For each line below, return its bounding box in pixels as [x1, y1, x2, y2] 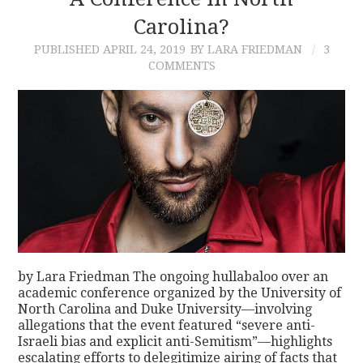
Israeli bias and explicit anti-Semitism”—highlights [18, 334, 333, 350]
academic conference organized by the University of [18, 285, 342, 301]
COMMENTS [147, 58, 216, 72]
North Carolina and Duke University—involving [18, 301, 313, 318]
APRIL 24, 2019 [102, 42, 186, 56]
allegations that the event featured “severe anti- [18, 318, 316, 334]
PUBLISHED [33, 42, 103, 56]
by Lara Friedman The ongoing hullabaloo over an [18, 269, 329, 285]
